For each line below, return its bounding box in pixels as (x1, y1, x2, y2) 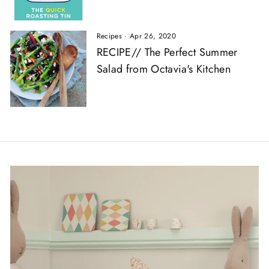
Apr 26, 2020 (130, 31, 177, 42)
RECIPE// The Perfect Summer (96, 44, 238, 61)
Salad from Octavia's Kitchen (96, 61, 231, 77)
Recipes (96, 31, 122, 42)
